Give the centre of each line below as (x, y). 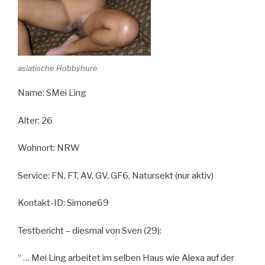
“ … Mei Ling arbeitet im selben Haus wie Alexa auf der (126, 258)
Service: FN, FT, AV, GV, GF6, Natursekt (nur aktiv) (116, 175)
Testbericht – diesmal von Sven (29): (90, 230)
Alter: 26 (35, 120)
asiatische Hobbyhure (58, 68)
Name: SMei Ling (52, 93)
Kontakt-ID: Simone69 (63, 203)
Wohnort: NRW (49, 148)
